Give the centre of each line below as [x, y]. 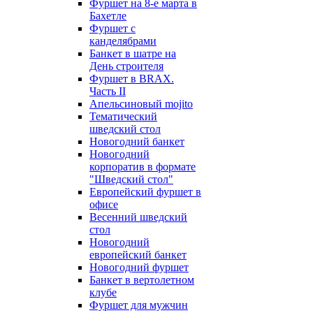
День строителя [126, 66]
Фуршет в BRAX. [132, 79]
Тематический [123, 116]
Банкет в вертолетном [142, 280]
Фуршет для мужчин [139, 305]
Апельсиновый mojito [141, 104]
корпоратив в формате [143, 167]
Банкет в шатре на [133, 53]
